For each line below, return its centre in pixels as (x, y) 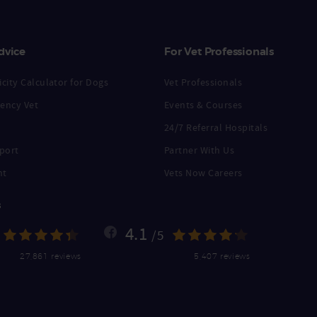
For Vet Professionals (219, 51)
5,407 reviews (222, 255)
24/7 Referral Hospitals (216, 127)
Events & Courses (203, 104)
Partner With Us (200, 150)
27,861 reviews (50, 255)
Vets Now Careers (203, 172)
